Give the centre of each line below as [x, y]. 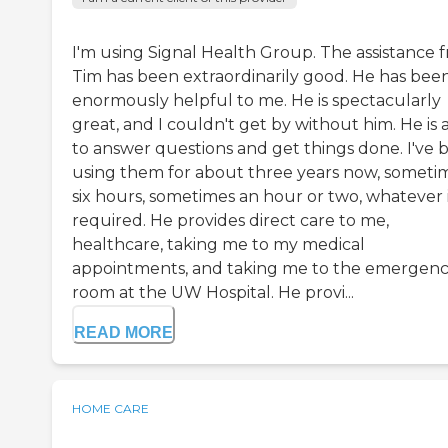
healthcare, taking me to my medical [218, 244]
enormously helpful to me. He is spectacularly [256, 100]
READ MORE [123, 332]
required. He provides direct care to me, [230, 220]
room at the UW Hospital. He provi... [213, 292]
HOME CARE [110, 408]
